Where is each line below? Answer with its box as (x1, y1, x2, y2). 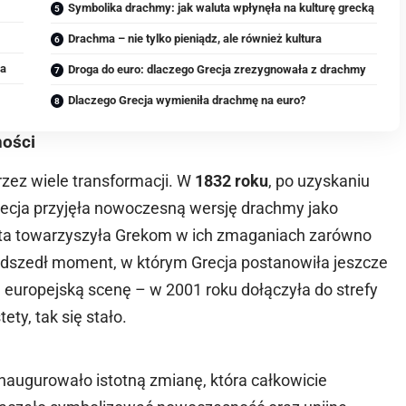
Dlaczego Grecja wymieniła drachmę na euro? (68, 93, 306, 108)
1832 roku (195, 171, 269, 191)
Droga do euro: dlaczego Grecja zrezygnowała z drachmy (68, 63, 367, 77)
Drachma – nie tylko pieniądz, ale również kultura (68, 32, 323, 46)
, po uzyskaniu (268, 171, 371, 191)
